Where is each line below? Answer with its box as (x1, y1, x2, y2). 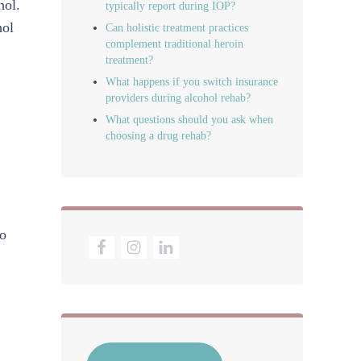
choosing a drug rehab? (106, 129, 212, 143)
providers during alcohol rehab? (106, 90, 251, 104)
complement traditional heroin (106, 36, 244, 50)
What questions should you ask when (106, 113, 274, 127)
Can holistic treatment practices (106, 20, 249, 34)
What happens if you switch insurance (106, 74, 279, 88)
